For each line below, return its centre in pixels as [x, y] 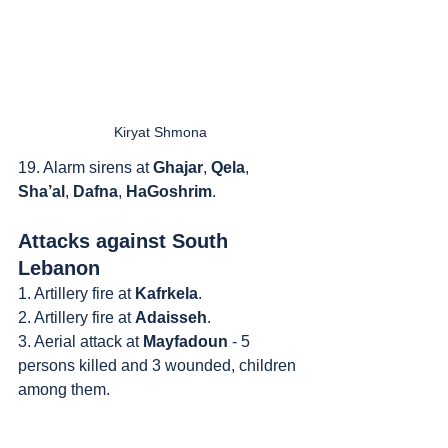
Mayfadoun [185, 342]
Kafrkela [166, 294]
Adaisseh [171, 318]
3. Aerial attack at [80, 342]
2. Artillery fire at [76, 318]
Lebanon [59, 268]
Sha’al [41, 192]
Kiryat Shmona [160, 132]
